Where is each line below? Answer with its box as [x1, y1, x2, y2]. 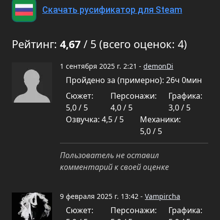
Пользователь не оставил [60, 150, 159, 161]
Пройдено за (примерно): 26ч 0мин [66, 75, 202, 85]
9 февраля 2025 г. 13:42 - [60, 192, 145, 201]
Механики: [140, 114, 181, 125]
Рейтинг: [12, 37, 60, 51]
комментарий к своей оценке [60, 162, 169, 172]
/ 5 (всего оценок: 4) [81, 37, 187, 51]
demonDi [143, 61, 173, 71]
